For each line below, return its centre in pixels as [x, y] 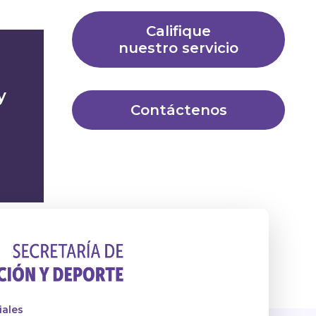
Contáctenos [178, 110]
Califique [178, 31]
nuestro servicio [178, 48]
